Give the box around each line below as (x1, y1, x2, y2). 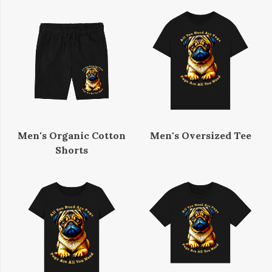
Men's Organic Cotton (18, 129, 126, 141)
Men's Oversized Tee (149, 129, 251, 141)
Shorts (55, 143, 88, 156)
